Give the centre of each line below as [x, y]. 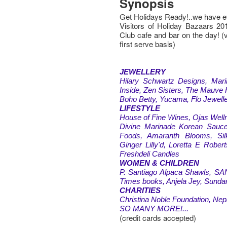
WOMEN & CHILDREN [160, 163]
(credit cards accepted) [158, 218]
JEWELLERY [143, 72]
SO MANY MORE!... [154, 209]
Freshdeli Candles [150, 154]
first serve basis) [148, 44]
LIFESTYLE [140, 108]
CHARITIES [140, 190]
